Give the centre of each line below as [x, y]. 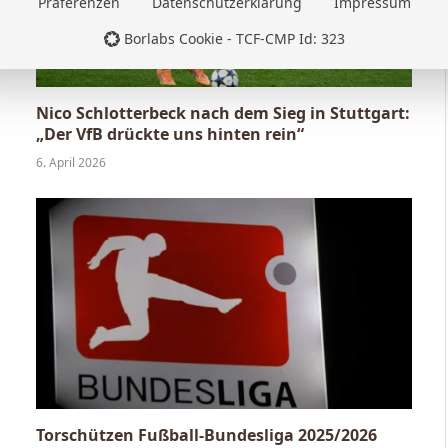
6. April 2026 [71, 162]
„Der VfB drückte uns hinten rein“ [170, 133]
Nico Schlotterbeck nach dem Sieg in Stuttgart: [223, 112]
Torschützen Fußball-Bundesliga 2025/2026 [206, 435]
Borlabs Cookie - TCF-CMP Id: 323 [234, 38]
